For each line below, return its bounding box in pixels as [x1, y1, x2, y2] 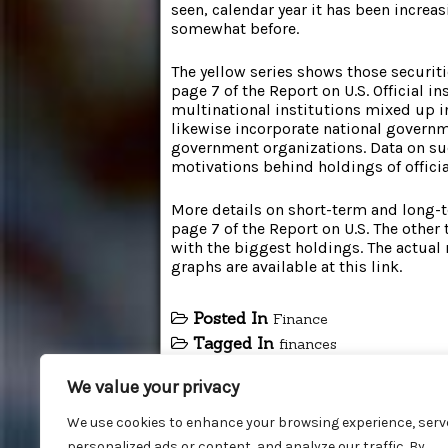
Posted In [193, 307, 273, 328]
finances [279, 334, 337, 353]
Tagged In [193, 332, 279, 353]
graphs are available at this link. [171, 256, 402, 276]
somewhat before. [171, 18, 299, 38]
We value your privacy [67, 376, 239, 398]
